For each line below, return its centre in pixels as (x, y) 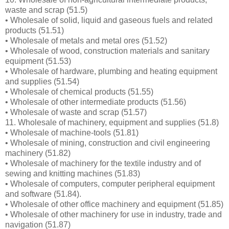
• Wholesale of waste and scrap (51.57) (76, 112)
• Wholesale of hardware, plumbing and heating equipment (111, 71)
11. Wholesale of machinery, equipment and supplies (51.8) (112, 122)
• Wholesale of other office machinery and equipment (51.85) (114, 204)
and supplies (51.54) (42, 81)
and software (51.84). (43, 194)
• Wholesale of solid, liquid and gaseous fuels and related (109, 20)
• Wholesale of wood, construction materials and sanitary (107, 51)
